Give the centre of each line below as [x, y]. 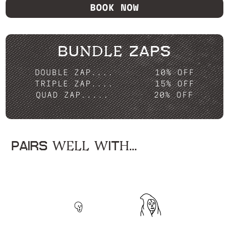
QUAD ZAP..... [73, 95]
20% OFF [173, 95]
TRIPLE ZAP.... [74, 84]
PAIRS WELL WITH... [74, 146]
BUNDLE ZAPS [114, 52]
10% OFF [175, 72]
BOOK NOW [114, 7]
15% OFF [175, 84]
